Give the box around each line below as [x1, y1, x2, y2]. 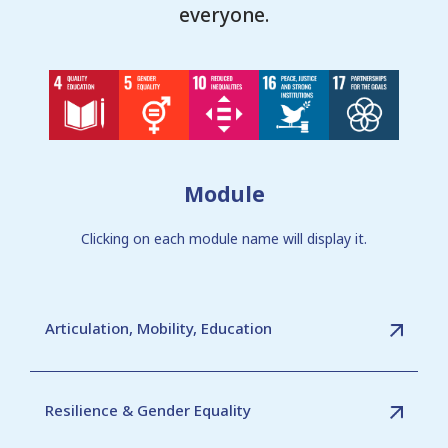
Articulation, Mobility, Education [45, 317, 272, 338]
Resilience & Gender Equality [45, 399, 251, 420]
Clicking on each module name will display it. [81, 229, 367, 248]
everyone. [179, 2, 269, 28]
